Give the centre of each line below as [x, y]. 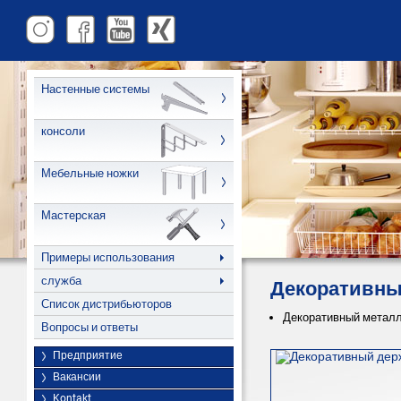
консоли [63, 131]
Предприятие [88, 355]
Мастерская [73, 215]
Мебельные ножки [90, 173]
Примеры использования [108, 257]
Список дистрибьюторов [107, 304]
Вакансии [77, 377]
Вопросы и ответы [90, 327]
